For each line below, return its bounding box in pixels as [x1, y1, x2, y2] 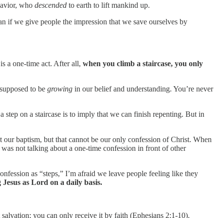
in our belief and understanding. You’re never [73, 84, 213, 93]
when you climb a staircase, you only [83, 59, 203, 68]
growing [47, 84, 73, 93]
